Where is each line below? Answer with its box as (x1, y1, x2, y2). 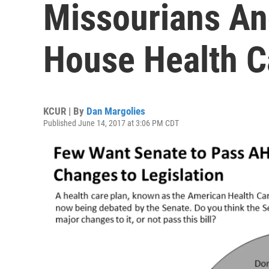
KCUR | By (43, 105, 86, 117)
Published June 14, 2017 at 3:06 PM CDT (43, 118, 179, 128)
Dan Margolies (86, 105, 145, 117)
